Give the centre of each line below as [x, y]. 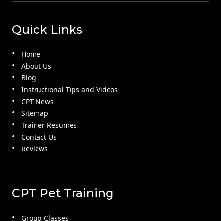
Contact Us [39, 137]
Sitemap [35, 113]
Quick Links [47, 30]
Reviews [35, 149]
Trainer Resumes [49, 125]
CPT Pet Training [63, 193]
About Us [37, 66]
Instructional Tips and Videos [70, 90]
